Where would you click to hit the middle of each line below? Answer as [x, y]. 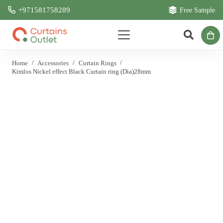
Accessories [53, 63]
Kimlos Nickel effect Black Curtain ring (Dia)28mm [81, 72]
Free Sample [198, 10]
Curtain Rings [97, 63]
